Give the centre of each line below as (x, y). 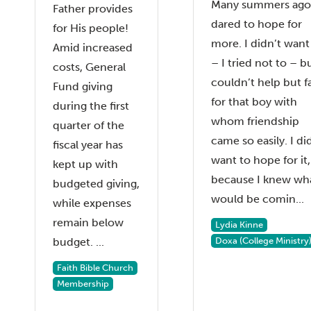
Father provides (93, 9)
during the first (91, 106)
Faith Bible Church (95, 268)
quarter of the (89, 125)
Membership (83, 284)
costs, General (89, 67)
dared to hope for (257, 24)
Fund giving (83, 86)
